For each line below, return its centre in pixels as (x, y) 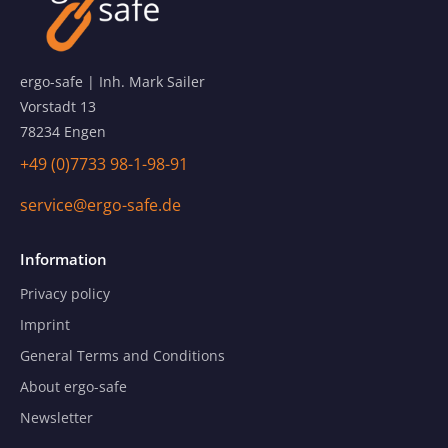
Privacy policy (65, 294)
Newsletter (56, 418)
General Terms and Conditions (122, 356)
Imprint (45, 325)
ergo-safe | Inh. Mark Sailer (112, 82)
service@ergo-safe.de (100, 205)
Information (63, 259)
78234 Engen (63, 132)
